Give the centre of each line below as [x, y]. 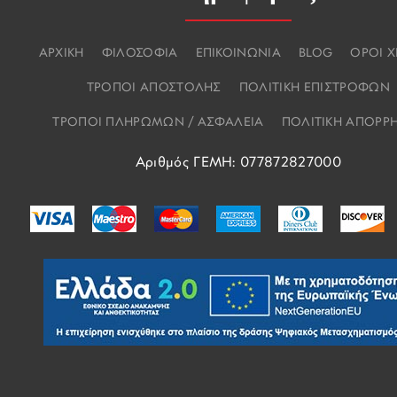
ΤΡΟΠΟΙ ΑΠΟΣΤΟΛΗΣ [154, 88]
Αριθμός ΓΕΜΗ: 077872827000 [238, 163]
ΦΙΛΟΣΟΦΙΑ [140, 54]
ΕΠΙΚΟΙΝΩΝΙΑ [238, 54]
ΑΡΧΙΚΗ [61, 54]
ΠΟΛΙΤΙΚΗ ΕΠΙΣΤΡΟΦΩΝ [314, 88]
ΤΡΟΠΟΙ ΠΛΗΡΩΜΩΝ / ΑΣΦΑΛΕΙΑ [158, 123]
